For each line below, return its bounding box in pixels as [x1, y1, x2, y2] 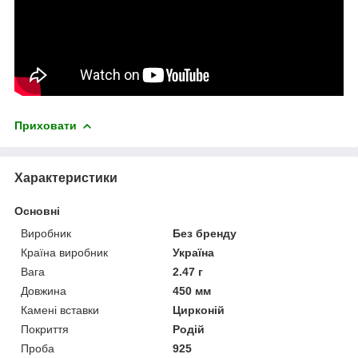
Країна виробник [21, 245, 108, 259]
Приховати [14, 118, 77, 132]
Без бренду [173, 226, 237, 240]
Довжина [21, 284, 66, 297]
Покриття [21, 322, 69, 336]
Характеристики [14, 170, 117, 185]
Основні [14, 204, 60, 217]
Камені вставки [21, 303, 99, 316]
